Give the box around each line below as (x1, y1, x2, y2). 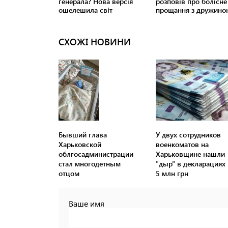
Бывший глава (59, 130, 107, 140)
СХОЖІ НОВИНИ (59, 36, 131, 48)
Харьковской (59, 139, 101, 150)
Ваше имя (69, 198, 104, 209)
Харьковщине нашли (155, 149, 225, 159)
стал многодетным (59, 159, 121, 169)
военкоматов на (155, 139, 209, 150)
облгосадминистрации (59, 149, 133, 159)
